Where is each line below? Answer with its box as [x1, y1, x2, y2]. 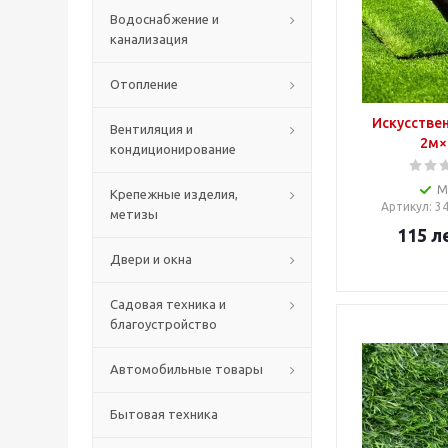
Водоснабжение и [110, 11, 219, 26]
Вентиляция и [110, 121, 193, 136]
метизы [110, 206, 158, 221]
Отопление [110, 76, 178, 91]
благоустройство [110, 316, 217, 331]
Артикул [380, 199, 429, 213]
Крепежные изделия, [110, 186, 238, 201]
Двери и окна [110, 251, 192, 266]
